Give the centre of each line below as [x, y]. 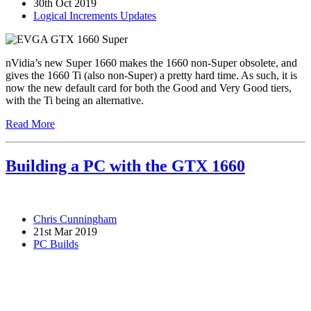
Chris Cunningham [75, 219]
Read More [30, 124]
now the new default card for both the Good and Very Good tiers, [149, 88]
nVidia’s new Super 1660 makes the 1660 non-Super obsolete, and [151, 63]
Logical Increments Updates [95, 16]
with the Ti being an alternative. [75, 101]
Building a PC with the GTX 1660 [125, 166]
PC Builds [56, 244]
